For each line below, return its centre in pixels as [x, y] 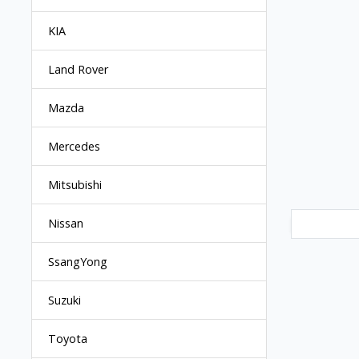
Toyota [68, 339]
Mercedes [74, 147]
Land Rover [78, 70]
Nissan [66, 224]
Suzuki [65, 301]
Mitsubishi [75, 185]
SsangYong [78, 262]
